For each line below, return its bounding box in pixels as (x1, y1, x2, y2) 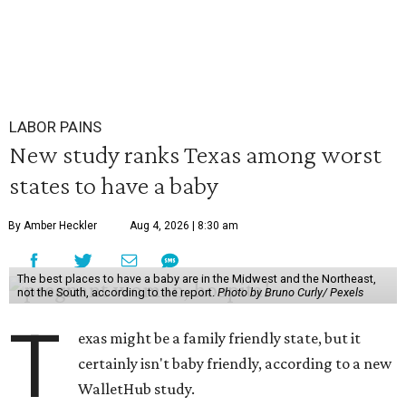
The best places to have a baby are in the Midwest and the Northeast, (16, 272, 376, 285)
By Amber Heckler (8, 219, 97, 232)
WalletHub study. (78, 380, 196, 398)
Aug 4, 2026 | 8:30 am (130, 219, 238, 232)
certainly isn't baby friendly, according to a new (78, 354, 392, 372)
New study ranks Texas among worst (9, 140, 382, 169)
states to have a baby (9, 170, 218, 199)
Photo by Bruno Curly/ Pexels (217, 285, 363, 299)
